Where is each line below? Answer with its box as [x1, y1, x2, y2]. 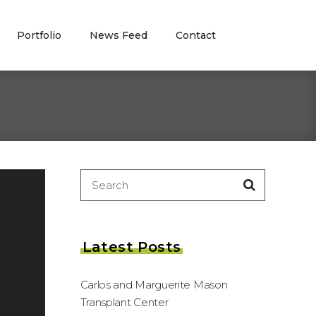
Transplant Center [80, 296, 169, 309]
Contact [176, 29, 216, 42]
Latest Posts [82, 238, 181, 255]
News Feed [90, 29, 147, 42]
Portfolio [17, 29, 61, 42]
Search [80, 172, 114, 185]
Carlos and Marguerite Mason [80, 278, 228, 291]
